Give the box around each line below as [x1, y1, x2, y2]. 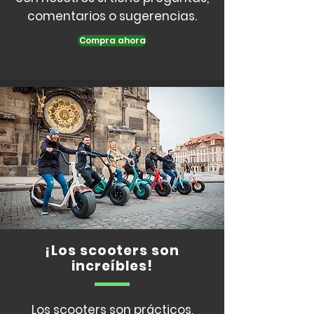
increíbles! [71, 257, 153, 276]
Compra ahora [78, 35, 146, 47]
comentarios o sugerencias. [27, 8, 197, 25]
